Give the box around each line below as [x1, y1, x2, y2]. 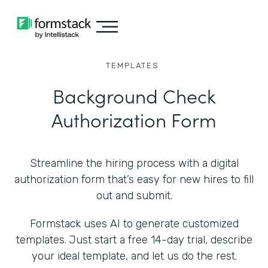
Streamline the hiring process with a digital [29, 157, 239, 170]
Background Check [52, 82, 216, 109]
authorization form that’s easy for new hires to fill [14, 173, 254, 186]
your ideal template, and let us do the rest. [31, 249, 237, 263]
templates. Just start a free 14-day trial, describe [16, 233, 252, 246]
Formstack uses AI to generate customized [29, 217, 239, 230]
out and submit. [96, 189, 172, 202]
